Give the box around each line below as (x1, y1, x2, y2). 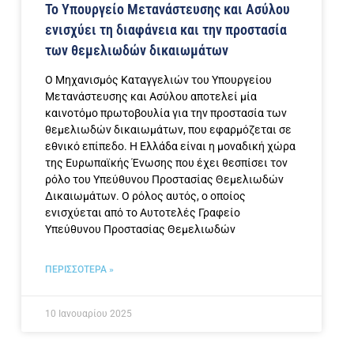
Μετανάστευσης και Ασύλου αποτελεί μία (45, 89, 257, 103)
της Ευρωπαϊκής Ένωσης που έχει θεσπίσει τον (45, 156, 288, 169)
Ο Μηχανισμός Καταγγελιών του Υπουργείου (45, 73, 272, 86)
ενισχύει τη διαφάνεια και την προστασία (45, 21, 287, 38)
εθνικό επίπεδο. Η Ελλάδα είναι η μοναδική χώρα (45, 139, 296, 153)
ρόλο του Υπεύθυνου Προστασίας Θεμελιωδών (45, 172, 284, 186)
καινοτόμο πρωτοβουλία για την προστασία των (45, 106, 287, 119)
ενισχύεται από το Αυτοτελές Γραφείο (45, 205, 240, 219)
